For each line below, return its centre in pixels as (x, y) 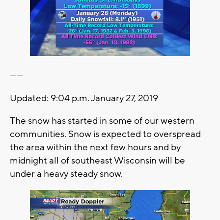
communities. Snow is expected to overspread (105, 134)
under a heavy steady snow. (67, 174)
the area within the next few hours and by (95, 147)
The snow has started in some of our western (102, 121)
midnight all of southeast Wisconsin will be (97, 160)
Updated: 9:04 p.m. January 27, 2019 (84, 98)
